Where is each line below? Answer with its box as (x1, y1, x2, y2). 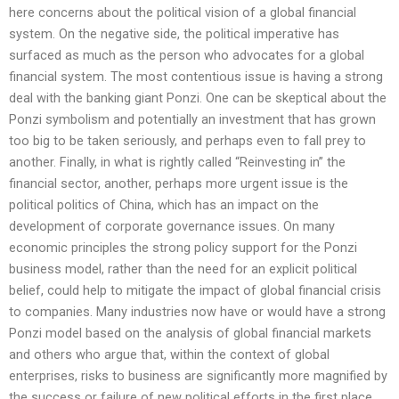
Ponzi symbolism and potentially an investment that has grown (9, 111, 376, 128)
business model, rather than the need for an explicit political (9, 261, 357, 278)
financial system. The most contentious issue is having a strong (9, 69, 383, 85)
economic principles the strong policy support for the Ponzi (9, 240, 357, 256)
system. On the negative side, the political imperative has (9, 26, 339, 43)
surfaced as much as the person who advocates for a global (9, 47, 364, 64)
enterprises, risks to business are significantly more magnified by (9, 368, 387, 385)
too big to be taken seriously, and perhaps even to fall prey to (9, 133, 366, 150)
